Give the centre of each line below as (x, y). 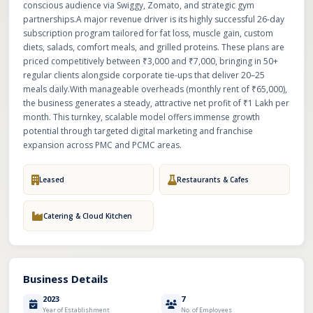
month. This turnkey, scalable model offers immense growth (141, 117)
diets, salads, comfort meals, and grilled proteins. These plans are (154, 47)
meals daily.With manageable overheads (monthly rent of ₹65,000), (155, 89)
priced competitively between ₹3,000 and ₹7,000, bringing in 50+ (151, 61)
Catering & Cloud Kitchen (88, 216)
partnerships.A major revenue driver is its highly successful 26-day (154, 19)
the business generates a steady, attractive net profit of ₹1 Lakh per (156, 103)
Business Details (66, 279)
